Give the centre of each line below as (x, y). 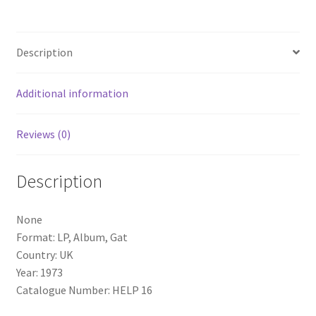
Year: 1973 (39, 273)
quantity (36, 39)
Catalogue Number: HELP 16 (84, 290)
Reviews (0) (43, 134)
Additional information (72, 93)
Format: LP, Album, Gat (72, 237)
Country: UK (44, 255)
